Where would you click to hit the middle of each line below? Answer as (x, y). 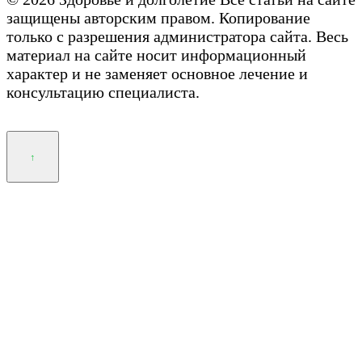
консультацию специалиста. (103, 93)
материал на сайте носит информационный (156, 55)
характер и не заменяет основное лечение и (157, 74)
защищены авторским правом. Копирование (158, 18)
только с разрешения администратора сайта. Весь (177, 37)
